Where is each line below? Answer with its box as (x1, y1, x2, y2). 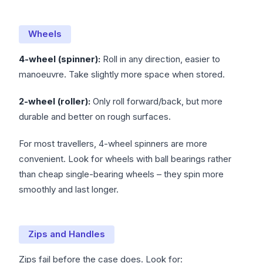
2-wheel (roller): (19, 96, 90, 107)
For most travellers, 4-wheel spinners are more (19, 138, 207, 150)
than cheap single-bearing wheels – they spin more (19, 168, 224, 180)
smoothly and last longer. (19, 184, 119, 195)
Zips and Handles (28, 228, 105, 240)
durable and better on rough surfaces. (19, 111, 171, 123)
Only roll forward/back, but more (90, 96, 222, 107)
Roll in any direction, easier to (100, 53, 220, 65)
